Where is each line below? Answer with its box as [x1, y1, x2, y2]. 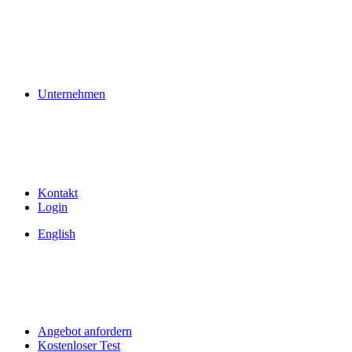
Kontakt [38, 186, 78, 200]
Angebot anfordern [38, 324, 132, 338]
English [38, 227, 75, 240]
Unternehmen [38, 87, 105, 101]
